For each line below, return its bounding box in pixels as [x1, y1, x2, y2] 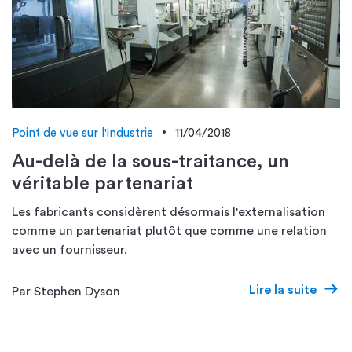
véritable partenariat [12, 174, 193, 193]
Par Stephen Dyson [12, 284, 120, 298]
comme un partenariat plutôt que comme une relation [12, 225, 327, 237]
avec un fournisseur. [12, 244, 127, 256]
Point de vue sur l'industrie [12, 127, 153, 139]
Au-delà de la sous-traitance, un [12, 152, 289, 171]
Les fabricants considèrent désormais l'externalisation [12, 206, 325, 218]
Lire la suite [249, 284, 317, 296]
